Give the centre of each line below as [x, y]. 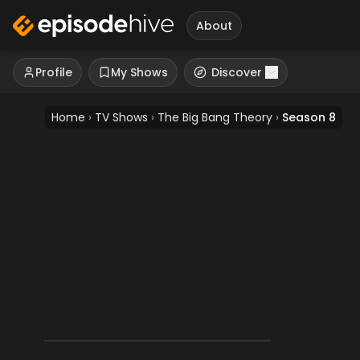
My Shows [139, 72]
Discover [237, 72]
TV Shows [121, 117]
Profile [54, 72]
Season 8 [309, 117]
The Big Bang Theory [215, 117]
